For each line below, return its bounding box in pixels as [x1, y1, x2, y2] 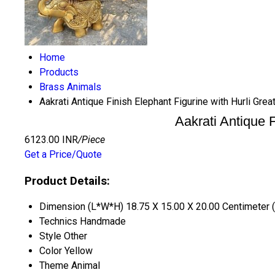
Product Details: [25, 174, 110, 188]
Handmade [80, 215, 126, 228]
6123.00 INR [25, 134, 78, 145]
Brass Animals [39, 81, 101, 93]
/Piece [78, 134, 105, 145]
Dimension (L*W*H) [39, 201, 123, 213]
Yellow [64, 245, 93, 257]
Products [39, 66, 79, 78]
